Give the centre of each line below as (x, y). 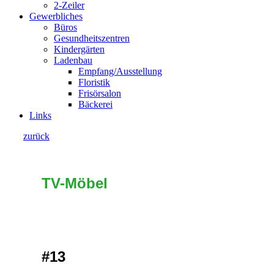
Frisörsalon (100, 93)
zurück (36, 136)
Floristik (94, 82)
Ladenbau (73, 60)
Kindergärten (79, 49)
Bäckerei (95, 104)
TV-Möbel (75, 183)
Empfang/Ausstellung (120, 71)
